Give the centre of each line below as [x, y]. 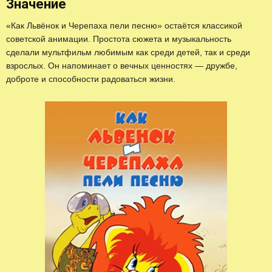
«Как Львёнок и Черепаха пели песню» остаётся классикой [124, 25]
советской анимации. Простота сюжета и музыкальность [119, 39]
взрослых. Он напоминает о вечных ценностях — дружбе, [122, 65]
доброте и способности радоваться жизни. [91, 79]
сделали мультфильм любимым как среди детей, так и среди [128, 52]
